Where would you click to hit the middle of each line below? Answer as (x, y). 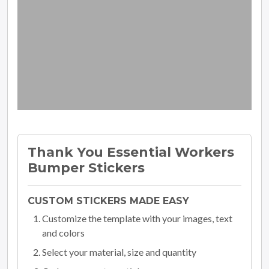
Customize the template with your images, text (137, 218)
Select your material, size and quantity (119, 252)
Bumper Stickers (86, 167)
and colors (63, 232)
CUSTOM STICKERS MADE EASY (108, 201)
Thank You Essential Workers (131, 152)
